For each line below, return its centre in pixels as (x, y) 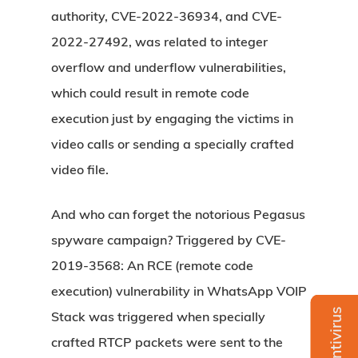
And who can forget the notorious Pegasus (178, 214)
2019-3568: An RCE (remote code (152, 265)
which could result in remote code (150, 93)
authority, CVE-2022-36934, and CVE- (167, 16)
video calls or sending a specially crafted (173, 144)
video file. (82, 169)
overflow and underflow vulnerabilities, (169, 67)
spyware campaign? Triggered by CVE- (169, 240)
